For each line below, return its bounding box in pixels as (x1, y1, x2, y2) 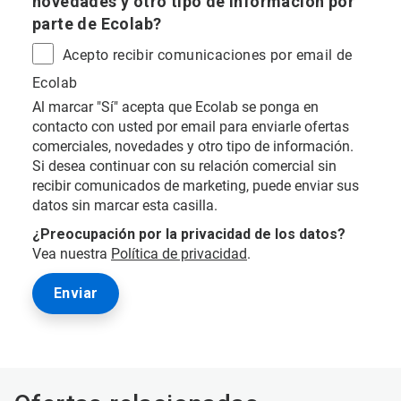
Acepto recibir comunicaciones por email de (63, 47, 353, 64)
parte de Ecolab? (32, 14, 162, 33)
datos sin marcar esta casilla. (32, 197, 218, 214)
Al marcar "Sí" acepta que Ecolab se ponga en (32, 98, 319, 115)
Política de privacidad (111, 245, 247, 262)
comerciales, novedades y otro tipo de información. (32, 138, 354, 155)
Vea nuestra (32, 245, 111, 262)
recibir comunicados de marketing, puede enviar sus (32, 177, 359, 194)
